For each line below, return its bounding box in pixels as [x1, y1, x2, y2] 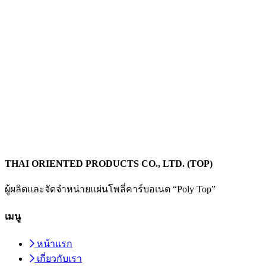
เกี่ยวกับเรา [37, 254, 82, 264]
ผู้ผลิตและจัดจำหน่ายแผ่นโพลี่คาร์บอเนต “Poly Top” [5, 183, 216, 194]
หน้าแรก [37, 239, 72, 249]
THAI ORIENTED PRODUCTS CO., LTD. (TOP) [5, 158, 213, 169]
